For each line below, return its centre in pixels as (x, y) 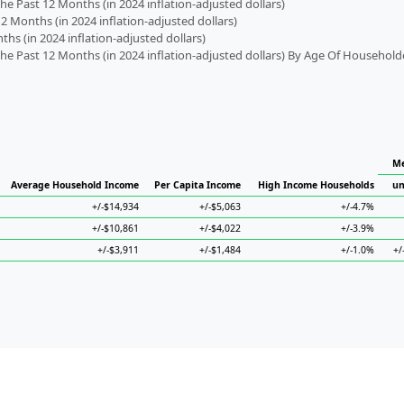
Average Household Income (75, 185)
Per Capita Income (197, 185)
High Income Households (316, 185)
